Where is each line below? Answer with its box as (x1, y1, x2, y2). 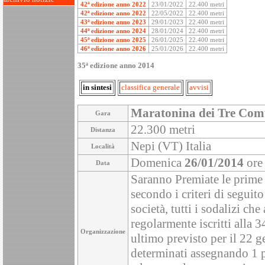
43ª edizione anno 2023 (80, 18, 146, 26)
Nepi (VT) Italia (131, 139, 211, 154)
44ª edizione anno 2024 (80, 27, 146, 35)
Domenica (131, 156, 185, 170)
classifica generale (121, 83, 180, 92)
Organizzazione (80, 228, 125, 235)
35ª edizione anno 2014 (77, 61, 154, 70)
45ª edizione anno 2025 (80, 36, 146, 44)
